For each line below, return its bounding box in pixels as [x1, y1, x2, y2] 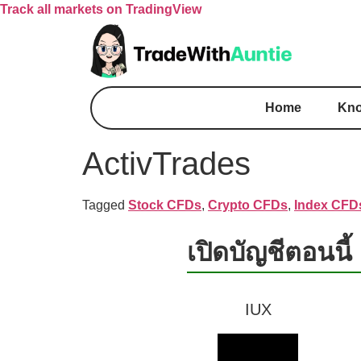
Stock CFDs [128, 197, 201, 212]
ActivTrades [82, 145, 259, 181]
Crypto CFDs [208, 197, 288, 212]
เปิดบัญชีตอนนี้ [187, 237, 352, 267]
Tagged [82, 197, 128, 212]
